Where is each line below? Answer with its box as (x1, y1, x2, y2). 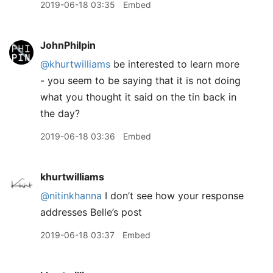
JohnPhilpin (40, 39, 96, 51)
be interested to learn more (110, 58, 239, 70)
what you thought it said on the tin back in (40, 91, 236, 103)
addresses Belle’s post (40, 206, 142, 218)
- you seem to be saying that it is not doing (40, 74, 241, 87)
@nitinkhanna (40, 190, 102, 202)
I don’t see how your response (102, 190, 244, 202)
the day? (40, 107, 80, 119)
